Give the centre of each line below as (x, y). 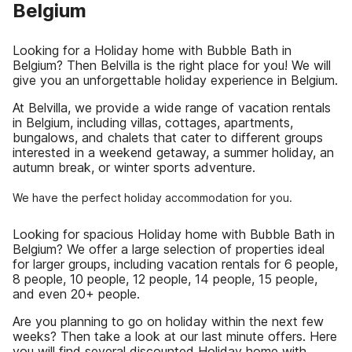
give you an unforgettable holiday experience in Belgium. (175, 80)
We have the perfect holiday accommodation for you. (152, 198)
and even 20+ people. (76, 294)
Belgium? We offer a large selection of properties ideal (169, 249)
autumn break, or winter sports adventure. (134, 167)
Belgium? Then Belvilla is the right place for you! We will (172, 65)
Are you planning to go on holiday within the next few (168, 321)
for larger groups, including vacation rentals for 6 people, (175, 264)
